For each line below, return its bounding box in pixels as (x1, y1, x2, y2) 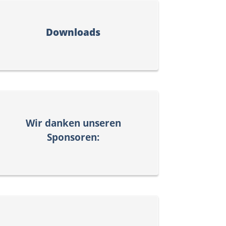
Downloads (46, 25, 101, 39)
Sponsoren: (47, 130, 100, 144)
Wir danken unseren (25, 116, 121, 130)
